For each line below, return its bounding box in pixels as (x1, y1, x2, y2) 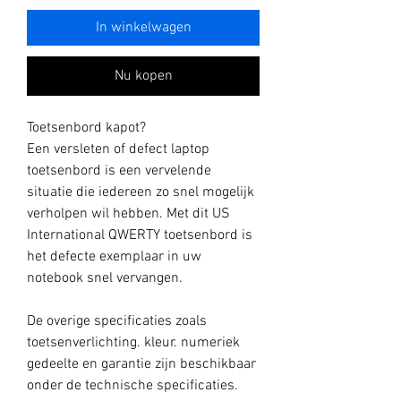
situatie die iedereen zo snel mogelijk (27, 183, 254, 202)
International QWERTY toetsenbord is (27, 226, 252, 245)
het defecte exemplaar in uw (27, 248, 201, 267)
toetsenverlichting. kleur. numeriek (27, 334, 240, 353)
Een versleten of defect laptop (27, 141, 209, 159)
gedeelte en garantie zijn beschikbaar (27, 355, 256, 374)
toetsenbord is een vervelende (27, 162, 211, 181)
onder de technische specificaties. (27, 377, 238, 396)
